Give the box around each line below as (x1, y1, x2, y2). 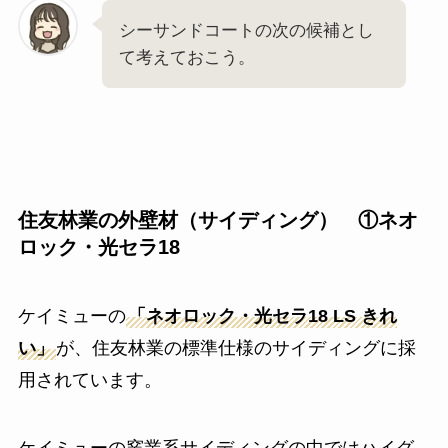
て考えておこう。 (118, 47, 255, 67)
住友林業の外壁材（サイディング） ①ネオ (17, 208, 418, 231)
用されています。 (17, 370, 162, 391)
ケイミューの (17, 306, 126, 327)
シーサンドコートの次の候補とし (118, 20, 374, 40)
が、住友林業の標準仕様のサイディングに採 (55, 338, 416, 359)
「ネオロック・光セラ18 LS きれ (127, 306, 397, 327)
